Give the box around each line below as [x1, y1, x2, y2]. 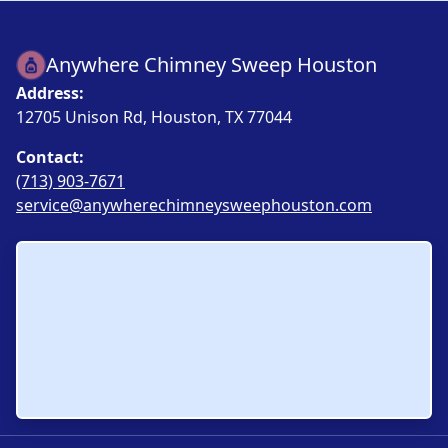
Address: [16, 82, 84, 105]
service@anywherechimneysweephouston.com [16, 194, 372, 217]
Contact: [16, 146, 84, 169]
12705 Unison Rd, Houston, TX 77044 [16, 106, 292, 129]
